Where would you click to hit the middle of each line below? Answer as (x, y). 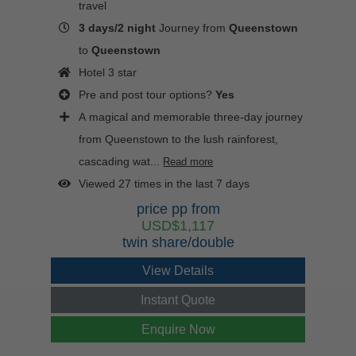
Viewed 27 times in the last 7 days (164, 184)
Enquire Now (178, 330)
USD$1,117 (178, 226)
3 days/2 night (118, 28)
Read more (188, 162)
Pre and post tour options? (147, 95)
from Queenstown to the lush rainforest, (179, 139)
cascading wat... (120, 162)
